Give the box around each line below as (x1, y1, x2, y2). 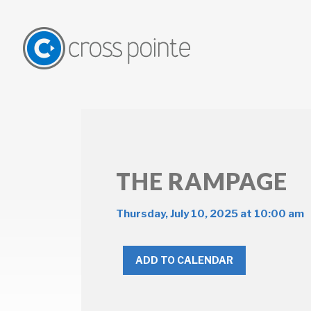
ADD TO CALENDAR (135, 253, 233, 266)
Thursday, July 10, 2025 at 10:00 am (116, 207, 304, 220)
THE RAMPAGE (116, 167, 287, 195)
